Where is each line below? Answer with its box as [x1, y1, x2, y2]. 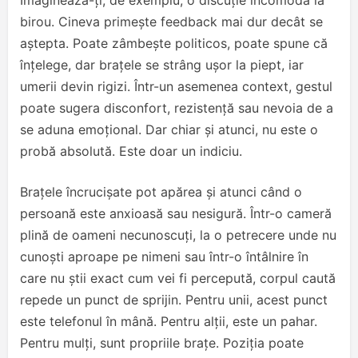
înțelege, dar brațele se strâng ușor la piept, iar [20, 56, 304, 73]
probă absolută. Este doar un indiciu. [20, 142, 242, 159]
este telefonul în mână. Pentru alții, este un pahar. [20, 312, 317, 329]
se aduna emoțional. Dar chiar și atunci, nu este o [20, 121, 318, 137]
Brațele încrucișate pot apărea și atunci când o [20, 183, 302, 200]
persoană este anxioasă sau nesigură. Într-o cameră [20, 205, 332, 221]
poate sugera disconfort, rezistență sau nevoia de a [20, 99, 333, 116]
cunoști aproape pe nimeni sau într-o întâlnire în [20, 248, 308, 265]
